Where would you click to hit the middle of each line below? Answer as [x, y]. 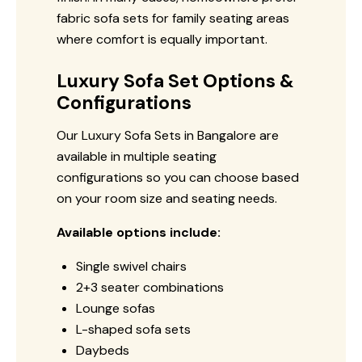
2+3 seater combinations [150, 287]
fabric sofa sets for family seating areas [173, 18]
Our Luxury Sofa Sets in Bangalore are [168, 135]
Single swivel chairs [131, 266]
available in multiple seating [137, 156]
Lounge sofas [116, 308]
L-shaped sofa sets [133, 329]
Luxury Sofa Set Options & [175, 80]
